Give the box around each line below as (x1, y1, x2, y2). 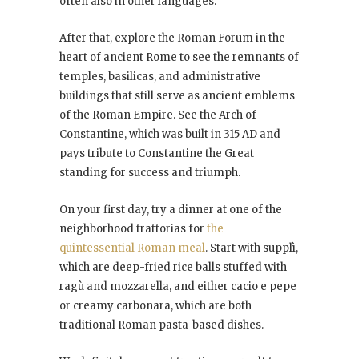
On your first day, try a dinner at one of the (59, 203, 282, 217)
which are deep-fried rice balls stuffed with (59, 260, 287, 275)
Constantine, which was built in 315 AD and (59, 127, 280, 142)
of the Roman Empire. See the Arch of (59, 108, 256, 123)
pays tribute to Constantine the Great (59, 147, 254, 161)
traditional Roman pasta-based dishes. (59, 318, 264, 333)
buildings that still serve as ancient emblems (59, 89, 295, 103)
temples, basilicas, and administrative (59, 70, 260, 84)
